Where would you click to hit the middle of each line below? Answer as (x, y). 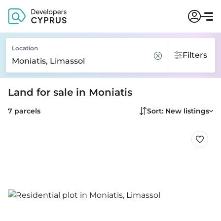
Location (25, 48)
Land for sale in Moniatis (70, 92)
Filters (195, 55)
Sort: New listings (178, 111)
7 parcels (24, 111)
